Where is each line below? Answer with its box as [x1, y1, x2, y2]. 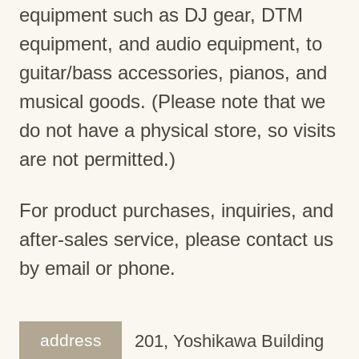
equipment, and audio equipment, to [19, 32, 322, 54]
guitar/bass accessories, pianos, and [19, 61, 327, 83]
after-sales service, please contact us [19, 228, 333, 251]
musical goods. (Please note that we [19, 90, 325, 112]
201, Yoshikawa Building [135, 331, 324, 352]
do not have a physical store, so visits [19, 119, 336, 141]
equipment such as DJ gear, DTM [19, 3, 303, 26]
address [39, 331, 102, 350]
